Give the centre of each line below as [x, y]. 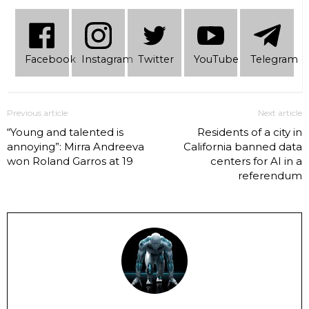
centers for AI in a [256, 161]
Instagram [107, 59]
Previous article [37, 113]
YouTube [217, 59]
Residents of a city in [250, 132]
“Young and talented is [65, 132]
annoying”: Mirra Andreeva [76, 147]
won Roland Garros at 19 [70, 161]
